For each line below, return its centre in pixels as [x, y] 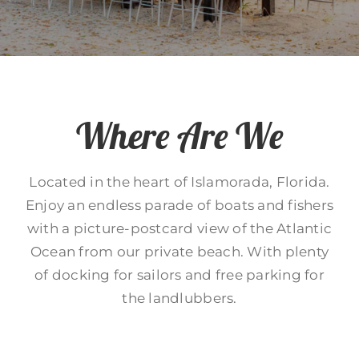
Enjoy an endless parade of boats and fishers [179, 206]
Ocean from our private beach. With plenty [179, 252]
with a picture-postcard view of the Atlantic [179, 229]
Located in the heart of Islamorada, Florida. [179, 182]
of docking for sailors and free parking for [179, 275]
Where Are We [179, 136]
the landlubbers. [179, 298]
